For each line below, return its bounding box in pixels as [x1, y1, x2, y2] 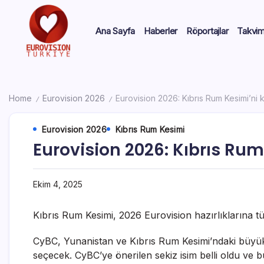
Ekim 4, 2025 [33, 179, 82, 189]
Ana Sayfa [95, 25, 136, 37]
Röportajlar [186, 25, 229, 37]
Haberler [144, 25, 178, 37]
